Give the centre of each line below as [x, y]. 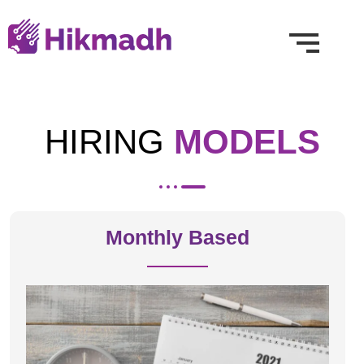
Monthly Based [178, 237]
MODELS [247, 141]
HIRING [109, 141]
